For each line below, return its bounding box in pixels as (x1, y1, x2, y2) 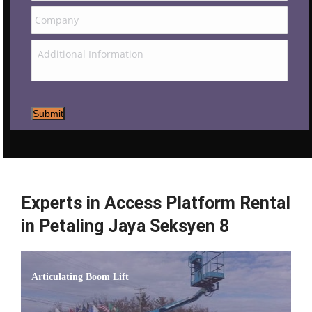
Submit (33, 108, 63, 119)
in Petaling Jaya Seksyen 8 (21, 215, 229, 236)
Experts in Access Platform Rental (21, 192, 290, 213)
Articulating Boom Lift (31, 271, 129, 282)
